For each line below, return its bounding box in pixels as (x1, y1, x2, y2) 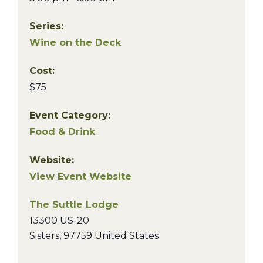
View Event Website (29, 171, 131, 182)
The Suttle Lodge (29, 199, 119, 210)
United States (95, 230, 159, 241)
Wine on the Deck (29, 37, 121, 48)
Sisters (29, 230, 59, 241)
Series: (29, 21, 63, 32)
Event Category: (29, 110, 110, 121)
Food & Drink (29, 126, 95, 137)
